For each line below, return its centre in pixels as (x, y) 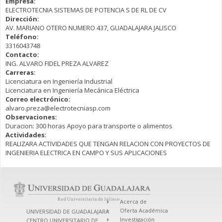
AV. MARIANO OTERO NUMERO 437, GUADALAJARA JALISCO (91, 28)
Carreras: (21, 72)
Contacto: (23, 54)
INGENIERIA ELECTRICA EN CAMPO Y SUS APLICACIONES (86, 152)
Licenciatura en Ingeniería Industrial (59, 81)
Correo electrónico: (39, 99)
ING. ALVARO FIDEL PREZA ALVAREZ (57, 63)
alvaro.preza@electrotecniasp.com (58, 108)
